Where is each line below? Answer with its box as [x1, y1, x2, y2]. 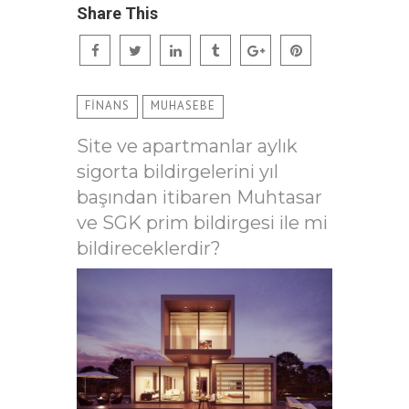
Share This [77, 3, 158, 23]
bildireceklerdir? [77, 237, 221, 259]
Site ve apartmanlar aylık [77, 135, 298, 157]
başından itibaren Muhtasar [77, 186, 322, 208]
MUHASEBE [151, 98, 215, 113]
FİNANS [85, 98, 130, 113]
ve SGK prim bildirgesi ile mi [77, 212, 328, 234]
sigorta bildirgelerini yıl [77, 161, 278, 183]
